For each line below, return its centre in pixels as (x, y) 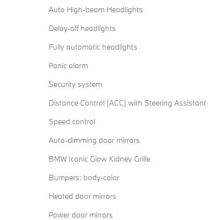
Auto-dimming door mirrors (94, 140)
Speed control (72, 122)
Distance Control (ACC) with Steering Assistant (127, 103)
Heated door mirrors (82, 196)
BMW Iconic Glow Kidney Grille (99, 159)
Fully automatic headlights (93, 47)
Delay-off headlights (82, 28)
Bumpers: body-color (84, 178)
